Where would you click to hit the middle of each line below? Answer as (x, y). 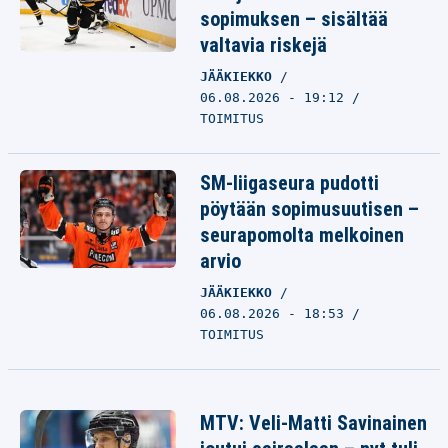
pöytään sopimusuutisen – (309, 209)
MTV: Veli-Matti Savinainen (313, 423)
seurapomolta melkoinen (302, 235)
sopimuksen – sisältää (294, 19)
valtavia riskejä (263, 45)
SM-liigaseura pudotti (289, 183)
